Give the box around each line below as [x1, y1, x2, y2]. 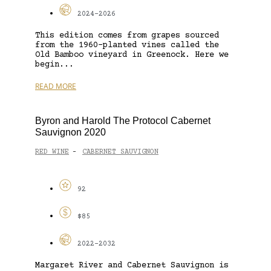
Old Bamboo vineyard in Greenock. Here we [35, 50, 229, 60]
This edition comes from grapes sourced [35, 30, 219, 41]
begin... [35, 59, 74, 70]
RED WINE [35, 148, 69, 157]
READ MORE [35, 80, 76, 91]
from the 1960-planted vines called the [35, 40, 219, 50]
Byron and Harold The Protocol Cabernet [35, 115, 211, 126]
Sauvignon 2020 [35, 126, 106, 137]
